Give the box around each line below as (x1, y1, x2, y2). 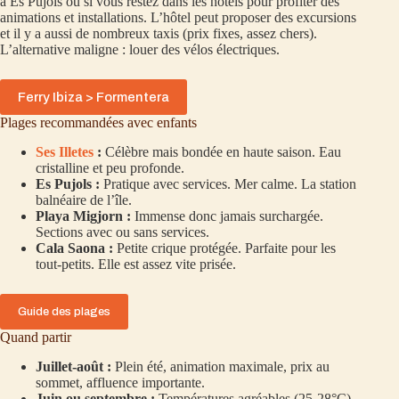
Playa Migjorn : (36, 208, 131, 224)
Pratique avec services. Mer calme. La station (100, 175, 356, 191)
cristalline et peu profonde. (36, 159, 184, 175)
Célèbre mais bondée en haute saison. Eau (102, 143, 341, 159)
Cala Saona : (36, 240, 113, 256)
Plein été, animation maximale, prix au (111, 358, 330, 374)
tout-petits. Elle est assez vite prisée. (36, 256, 236, 272)
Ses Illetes (36, 143, 94, 159)
